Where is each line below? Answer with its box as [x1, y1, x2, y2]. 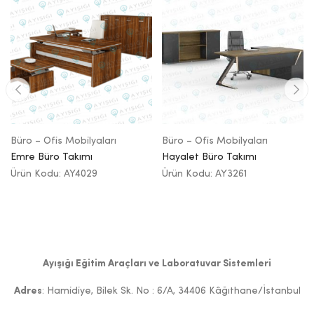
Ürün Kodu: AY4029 [11, 169, 97, 179]
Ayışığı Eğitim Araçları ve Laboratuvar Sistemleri [43, 259, 271, 269]
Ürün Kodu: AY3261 [162, 169, 247, 179]
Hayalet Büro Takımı [162, 152, 257, 163]
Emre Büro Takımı [11, 152, 93, 163]
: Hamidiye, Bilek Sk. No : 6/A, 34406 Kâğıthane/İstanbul [41, 286, 301, 296]
